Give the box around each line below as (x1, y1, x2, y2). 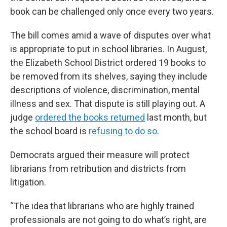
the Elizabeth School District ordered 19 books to (10, 57, 206, 68)
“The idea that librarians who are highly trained (10, 201, 194, 211)
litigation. (10, 177, 46, 187)
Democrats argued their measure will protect (10, 149, 190, 160)
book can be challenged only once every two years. (10, 6, 214, 17)
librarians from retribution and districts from (10, 163, 186, 174)
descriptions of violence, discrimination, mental (10, 85, 200, 95)
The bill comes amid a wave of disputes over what (10, 30, 211, 41)
